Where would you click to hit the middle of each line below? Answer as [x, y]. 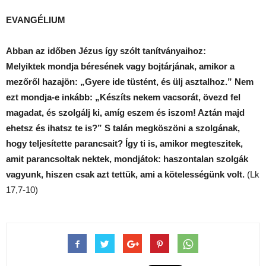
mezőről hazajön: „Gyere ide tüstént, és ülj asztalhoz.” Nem [130, 81]
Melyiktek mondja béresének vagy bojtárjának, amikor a [120, 66]
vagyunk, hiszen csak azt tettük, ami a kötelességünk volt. [125, 174]
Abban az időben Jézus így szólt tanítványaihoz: [107, 50]
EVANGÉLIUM [37, 20]
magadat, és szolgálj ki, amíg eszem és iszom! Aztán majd [125, 112]
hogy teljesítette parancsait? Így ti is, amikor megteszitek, [124, 143]
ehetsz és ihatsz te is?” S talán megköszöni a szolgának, [123, 128]
